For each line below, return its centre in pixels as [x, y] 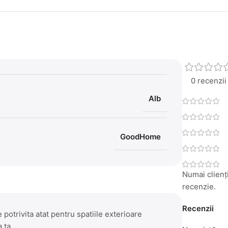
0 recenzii [209, 80]
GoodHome [140, 136]
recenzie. [199, 186]
